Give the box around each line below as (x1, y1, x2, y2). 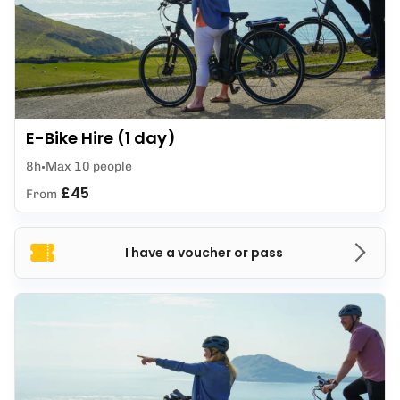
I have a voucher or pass (124, 244, 283, 262)
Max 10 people (46, 159, 132, 174)
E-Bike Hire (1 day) (26, 127, 176, 149)
